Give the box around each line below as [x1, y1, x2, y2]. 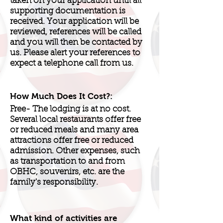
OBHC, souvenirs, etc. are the [10, 167, 124, 176]
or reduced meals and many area [10, 125, 138, 134]
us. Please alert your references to [10, 48, 140, 57]
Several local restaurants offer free [10, 115, 141, 124]
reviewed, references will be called [10, 27, 141, 36]
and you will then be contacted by [10, 38, 142, 47]
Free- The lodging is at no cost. [10, 105, 131, 113]
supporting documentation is [10, 6, 125, 15]
